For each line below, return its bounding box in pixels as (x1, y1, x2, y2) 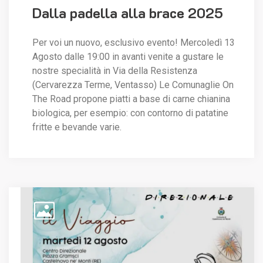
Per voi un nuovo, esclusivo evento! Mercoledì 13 (32, 37, 235, 49)
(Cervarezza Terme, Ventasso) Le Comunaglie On (32, 79, 234, 91)
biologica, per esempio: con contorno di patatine (32, 107, 228, 119)
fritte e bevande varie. (32, 122, 122, 133)
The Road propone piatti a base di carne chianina (32, 93, 230, 105)
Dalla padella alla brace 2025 (32, 4, 223, 22)
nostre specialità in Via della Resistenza (32, 65, 197, 77)
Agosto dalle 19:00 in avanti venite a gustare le (32, 51, 224, 63)
